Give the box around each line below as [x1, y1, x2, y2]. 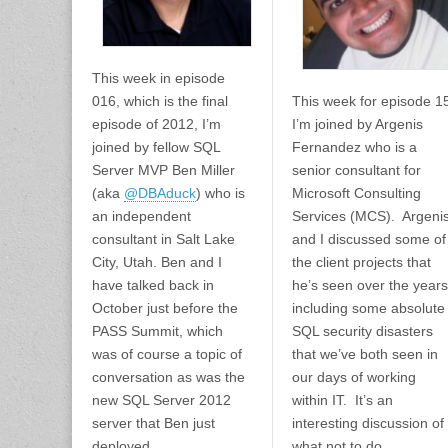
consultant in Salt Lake [92, 230, 235, 247]
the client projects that [291, 253, 431, 270]
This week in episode [92, 69, 225, 86]
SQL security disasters [291, 322, 433, 339]
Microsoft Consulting [291, 184, 421, 201]
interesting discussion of [291, 414, 444, 431]
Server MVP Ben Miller [92, 161, 235, 178]
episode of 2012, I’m [92, 115, 221, 132]
